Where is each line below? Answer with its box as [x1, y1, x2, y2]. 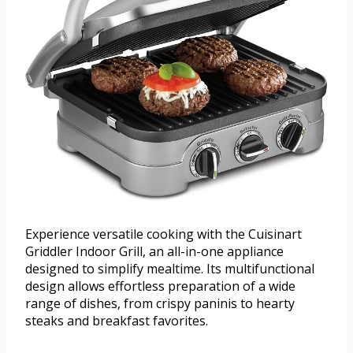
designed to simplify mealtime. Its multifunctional [25, 260, 314, 278]
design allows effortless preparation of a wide [25, 277, 295, 295]
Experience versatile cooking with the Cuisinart [25, 225, 302, 243]
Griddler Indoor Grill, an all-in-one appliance [25, 243, 284, 261]
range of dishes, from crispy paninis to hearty [25, 295, 295, 313]
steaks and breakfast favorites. [25, 312, 208, 330]
